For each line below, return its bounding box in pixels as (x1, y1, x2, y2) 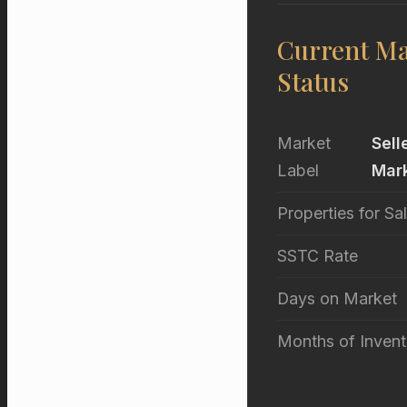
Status (277, 65, 349, 99)
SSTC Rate (277, 246, 358, 266)
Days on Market (277, 289, 397, 309)
